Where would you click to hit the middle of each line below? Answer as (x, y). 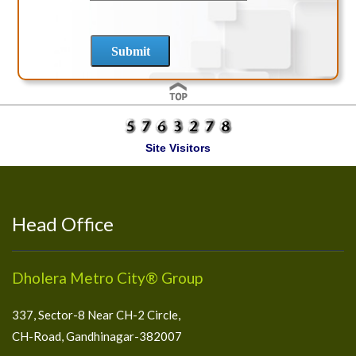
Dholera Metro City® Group (107, 277)
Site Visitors (178, 147)
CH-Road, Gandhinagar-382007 (97, 336)
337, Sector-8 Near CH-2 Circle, (96, 314)
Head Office (63, 223)
